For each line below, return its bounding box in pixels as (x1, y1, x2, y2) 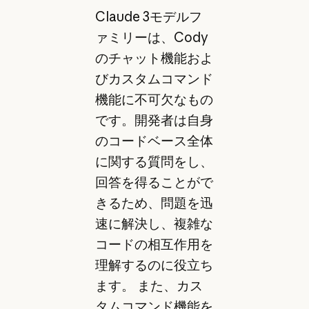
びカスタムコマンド (94, 70, 213, 88)
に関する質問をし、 (94, 153, 213, 170)
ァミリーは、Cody (94, 29, 208, 46)
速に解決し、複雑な (94, 215, 213, 232)
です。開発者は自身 (94, 112, 213, 129)
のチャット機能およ (94, 50, 213, 67)
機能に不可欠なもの (94, 91, 213, 108)
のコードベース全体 (94, 132, 213, 150)
